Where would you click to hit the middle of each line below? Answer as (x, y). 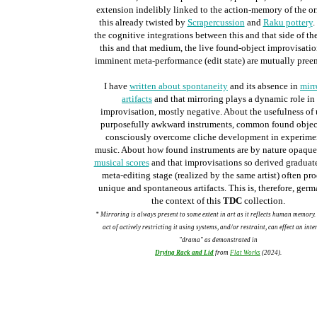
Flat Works (245, 253)
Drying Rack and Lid (184, 253)
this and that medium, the (149, 48)
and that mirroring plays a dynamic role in (234, 99)
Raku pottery (288, 22)
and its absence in (264, 86)
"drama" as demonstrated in (218, 240)
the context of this (187, 201)
